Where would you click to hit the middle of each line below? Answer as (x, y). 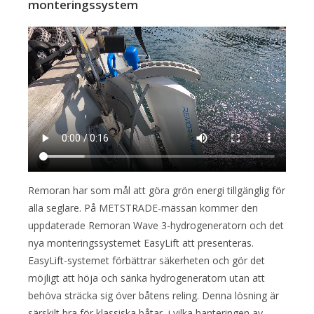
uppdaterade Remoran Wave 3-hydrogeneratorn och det (156, 226)
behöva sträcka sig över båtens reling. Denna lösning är (153, 296)
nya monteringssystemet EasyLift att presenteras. (141, 243)
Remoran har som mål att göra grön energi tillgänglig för (157, 191)
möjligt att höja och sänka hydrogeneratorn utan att (146, 278)
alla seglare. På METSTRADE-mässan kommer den (143, 208)
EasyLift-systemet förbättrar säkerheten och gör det (146, 261)
